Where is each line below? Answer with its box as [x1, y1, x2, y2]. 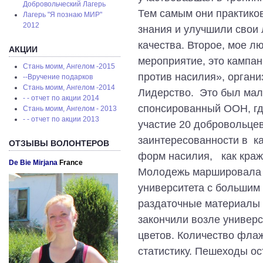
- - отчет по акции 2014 [23, 94, 100, 103]
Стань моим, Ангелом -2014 [23, 83, 116, 92]
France [59, 158, 83, 167]
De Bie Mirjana [9, 158, 59, 167]
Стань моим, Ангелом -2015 [23, 62, 116, 71]
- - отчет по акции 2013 [23, 115, 100, 124]
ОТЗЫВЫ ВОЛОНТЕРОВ [9, 138, 109, 148]
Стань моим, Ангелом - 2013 [23, 104, 117, 113]
